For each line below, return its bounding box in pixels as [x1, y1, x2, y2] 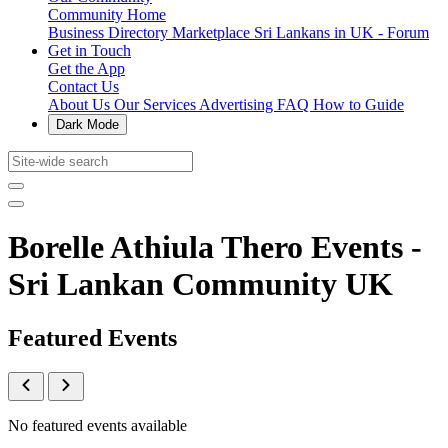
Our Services [114, 96, 199, 113]
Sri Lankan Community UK [8, 266, 393, 303]
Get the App [48, 60, 125, 77]
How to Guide [313, 96, 404, 113]
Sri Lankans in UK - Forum [254, 24, 429, 41]
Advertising [199, 96, 277, 113]
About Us [48, 96, 114, 113]
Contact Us [48, 78, 119, 95]
